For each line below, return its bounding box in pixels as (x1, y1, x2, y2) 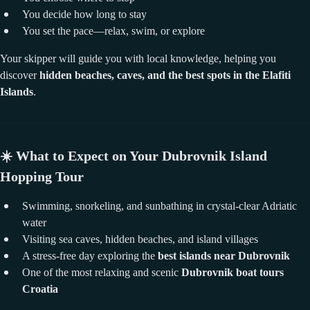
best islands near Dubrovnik (158, 249, 290, 262)
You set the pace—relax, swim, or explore (22, 24, 205, 37)
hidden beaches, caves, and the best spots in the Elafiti (39, 69, 291, 81)
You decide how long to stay (22, 8, 147, 20)
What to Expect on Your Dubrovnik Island (16, 147, 267, 163)
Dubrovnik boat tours (181, 266, 284, 278)
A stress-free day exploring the (22, 249, 158, 262)
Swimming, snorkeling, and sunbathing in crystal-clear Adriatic (22, 199, 297, 212)
